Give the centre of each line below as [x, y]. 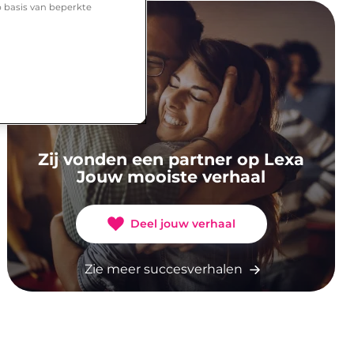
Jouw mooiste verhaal [171, 176]
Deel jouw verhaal [183, 223]
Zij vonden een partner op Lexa [171, 159]
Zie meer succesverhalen [164, 269]
